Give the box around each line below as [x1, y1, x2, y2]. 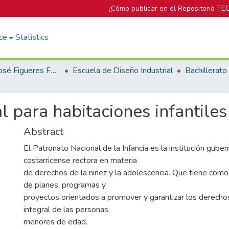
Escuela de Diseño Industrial [73, 65, 173, 76]
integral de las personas [24, 204, 108, 215]
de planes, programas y [24, 179, 106, 191]
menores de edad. [24, 216, 87, 227]
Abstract [24, 125, 63, 139]
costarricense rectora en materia [24, 155, 137, 166]
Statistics [15, 32, 49, 43]
